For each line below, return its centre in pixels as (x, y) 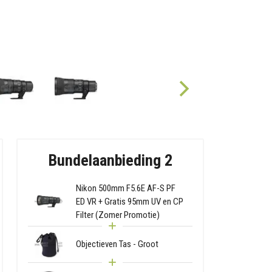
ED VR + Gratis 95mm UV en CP (130, 201)
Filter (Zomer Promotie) (118, 215)
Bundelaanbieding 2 (110, 160)
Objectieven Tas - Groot (117, 244)
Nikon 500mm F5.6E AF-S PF (126, 188)
